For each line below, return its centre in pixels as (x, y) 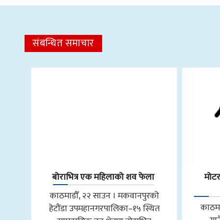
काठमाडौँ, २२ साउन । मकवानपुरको (104, 195)
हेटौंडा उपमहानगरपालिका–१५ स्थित (104, 208)
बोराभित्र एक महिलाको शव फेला (103, 177)
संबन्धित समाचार (63, 43)
